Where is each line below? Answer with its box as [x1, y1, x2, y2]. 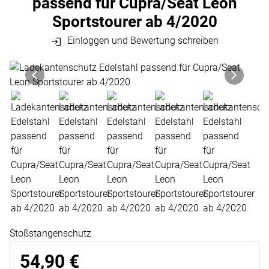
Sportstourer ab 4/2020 [52, 13, 217, 31]
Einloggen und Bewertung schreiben [64, 35, 219, 47]
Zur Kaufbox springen [28, 83, 122, 95]
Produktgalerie [9, 59, 105, 77]
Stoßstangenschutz [10, 227, 91, 239]
